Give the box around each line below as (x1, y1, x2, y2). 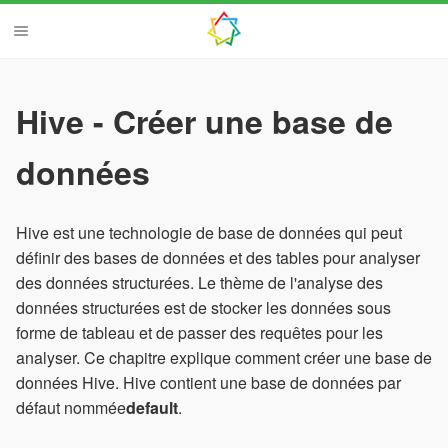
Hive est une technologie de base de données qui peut (16, 220, 402, 244)
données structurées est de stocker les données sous (16, 295, 391, 319)
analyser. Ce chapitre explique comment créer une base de (16, 345, 432, 369)
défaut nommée (16, 395, 126, 419)
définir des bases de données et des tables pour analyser (16, 245, 420, 269)
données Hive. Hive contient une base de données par (16, 370, 401, 394)
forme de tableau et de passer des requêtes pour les (16, 320, 383, 344)
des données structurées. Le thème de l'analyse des (16, 270, 383, 294)
